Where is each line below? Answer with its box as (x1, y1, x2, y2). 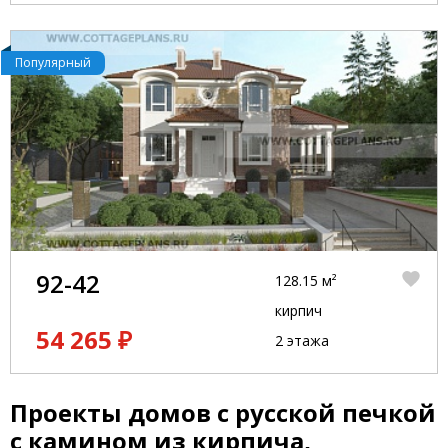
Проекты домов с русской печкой (10, 396, 436, 429)
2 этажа (274, 331, 329, 350)
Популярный (15, 54, 91, 71)
